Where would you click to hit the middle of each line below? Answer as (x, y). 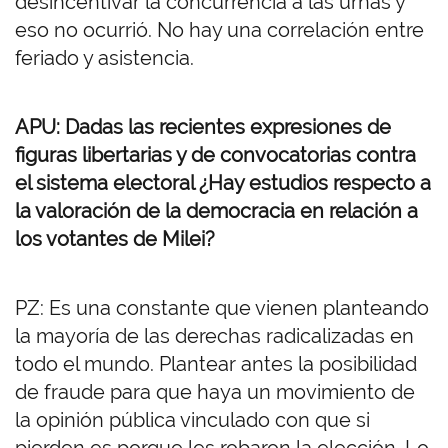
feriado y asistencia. (104, 58)
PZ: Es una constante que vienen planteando (222, 308)
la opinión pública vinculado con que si (192, 420)
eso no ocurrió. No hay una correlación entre (219, 30)
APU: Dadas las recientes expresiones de (203, 127)
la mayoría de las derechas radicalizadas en (214, 336)
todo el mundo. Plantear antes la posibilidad (216, 364)
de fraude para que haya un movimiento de (215, 392)
